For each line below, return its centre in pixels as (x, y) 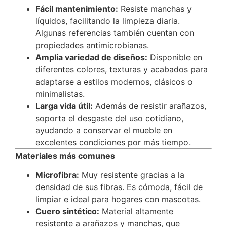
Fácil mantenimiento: (77, 8)
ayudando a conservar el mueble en (104, 130)
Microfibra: (57, 175)
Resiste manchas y (155, 8)
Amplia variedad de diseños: (91, 57)
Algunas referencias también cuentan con (115, 33)
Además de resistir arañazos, (149, 106)
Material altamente (136, 211)
